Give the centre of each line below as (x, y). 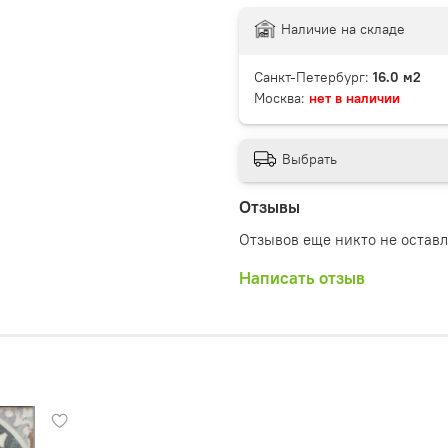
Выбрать (309, 159)
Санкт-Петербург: (313, 76)
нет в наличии (354, 97)
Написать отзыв (302, 278)
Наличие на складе (343, 28)
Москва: (281, 97)
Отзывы (269, 207)
